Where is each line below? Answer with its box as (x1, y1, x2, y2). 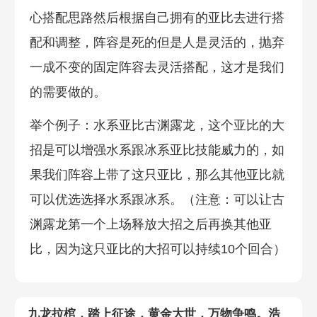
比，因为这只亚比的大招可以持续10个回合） (29, 241, 286, 256)
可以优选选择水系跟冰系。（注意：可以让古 (29, 192, 284, 207)
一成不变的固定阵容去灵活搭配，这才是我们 (29, 59, 284, 74)
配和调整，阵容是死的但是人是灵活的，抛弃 (29, 35, 284, 50)
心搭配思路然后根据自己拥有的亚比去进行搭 (29, 10, 284, 25)
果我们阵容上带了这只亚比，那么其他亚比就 (29, 167, 284, 182)
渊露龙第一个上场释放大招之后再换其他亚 (29, 217, 272, 231)
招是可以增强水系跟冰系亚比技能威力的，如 (29, 142, 284, 157)
